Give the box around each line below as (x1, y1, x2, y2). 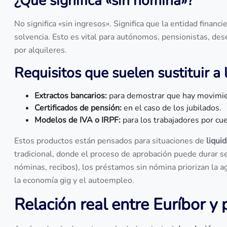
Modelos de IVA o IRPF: (34, 115, 121, 126)
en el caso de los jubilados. (122, 102, 221, 113)
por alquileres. (14, 45, 67, 56)
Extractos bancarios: (34, 90, 107, 101)
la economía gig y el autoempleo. (14, 175, 134, 186)
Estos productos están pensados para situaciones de (14, 135, 206, 146)
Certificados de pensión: (34, 102, 122, 113)
